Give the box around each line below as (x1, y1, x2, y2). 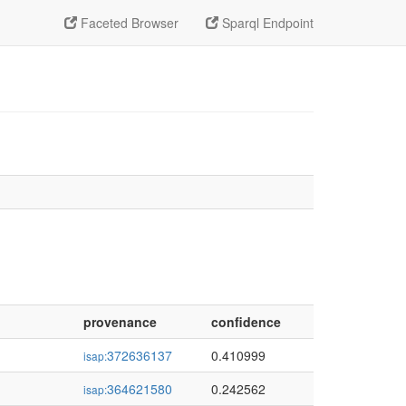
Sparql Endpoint (218, 14, 314, 32)
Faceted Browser (77, 14, 179, 32)
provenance (83, 313, 157, 331)
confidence (211, 313, 281, 331)
